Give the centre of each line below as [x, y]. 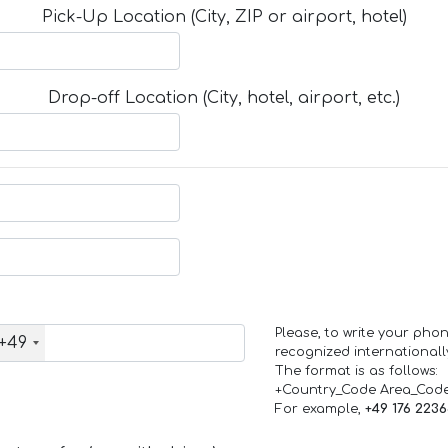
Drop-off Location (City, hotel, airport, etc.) [224, 98]
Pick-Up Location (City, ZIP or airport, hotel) [224, 16]
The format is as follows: [356, 371]
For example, [319, 409]
